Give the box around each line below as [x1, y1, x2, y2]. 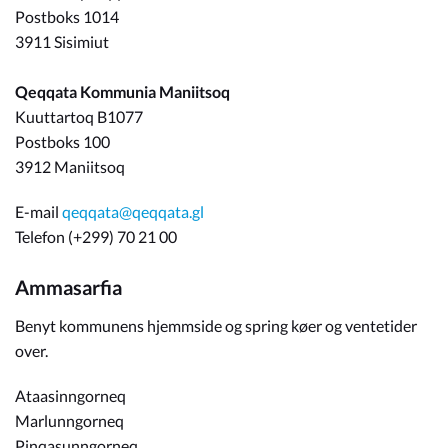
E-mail [15, 202, 62, 221]
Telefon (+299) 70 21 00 [15, 227, 177, 246]
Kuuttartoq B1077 [15, 107, 143, 126]
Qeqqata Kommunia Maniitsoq [15, 82, 230, 101]
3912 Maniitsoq [15, 157, 125, 176]
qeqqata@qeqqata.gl [62, 202, 204, 221]
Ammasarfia [15, 275, 122, 299]
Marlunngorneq [15, 411, 124, 430]
